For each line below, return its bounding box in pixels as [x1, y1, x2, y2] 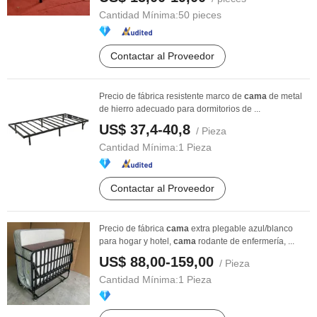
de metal [267, 91, 302, 101]
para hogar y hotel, [99, 236, 173, 246]
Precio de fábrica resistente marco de [99, 91, 244, 101]
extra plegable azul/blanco [189, 224, 293, 234]
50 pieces [178, 9, 221, 21]
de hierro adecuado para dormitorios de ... [99, 104, 260, 114]
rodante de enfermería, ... [196, 236, 294, 246]
